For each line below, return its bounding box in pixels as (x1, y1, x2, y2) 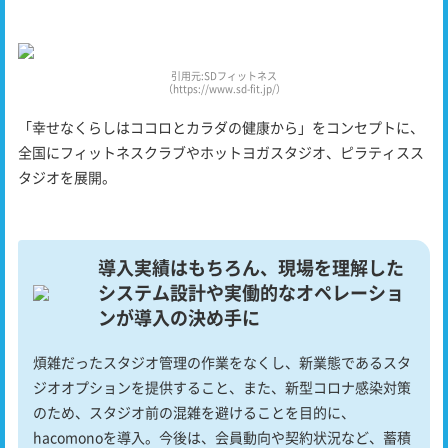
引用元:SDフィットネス (171, 68, 277, 84)
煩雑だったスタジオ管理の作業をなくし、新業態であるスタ (33, 352, 411, 373)
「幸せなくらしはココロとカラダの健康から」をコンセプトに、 (18, 117, 424, 138)
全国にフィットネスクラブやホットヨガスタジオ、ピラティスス (18, 142, 424, 163)
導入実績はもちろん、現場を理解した (98, 254, 404, 281)
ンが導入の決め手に (98, 304, 260, 331)
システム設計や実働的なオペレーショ (98, 279, 404, 306)
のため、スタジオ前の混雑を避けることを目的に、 (33, 402, 355, 423)
